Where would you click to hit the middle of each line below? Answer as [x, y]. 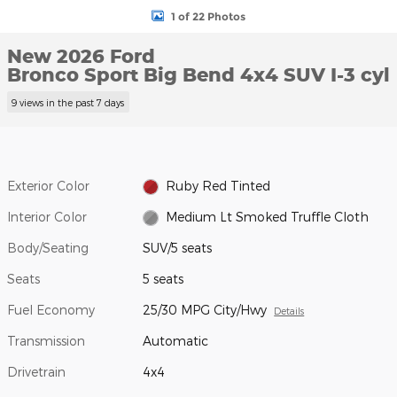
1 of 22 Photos [208, 16]
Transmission [46, 340]
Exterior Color [48, 185]
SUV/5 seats [178, 247]
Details [289, 310]
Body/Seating [48, 247]
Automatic [176, 340]
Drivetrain [36, 371]
